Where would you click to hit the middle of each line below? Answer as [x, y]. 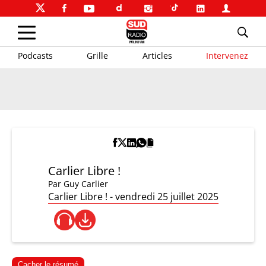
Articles [157, 55]
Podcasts [35, 55]
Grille [98, 55]
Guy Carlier [85, 184]
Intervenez [227, 55]
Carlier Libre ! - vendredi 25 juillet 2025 [133, 197]
